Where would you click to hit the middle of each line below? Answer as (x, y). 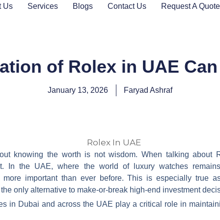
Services (42, 6)
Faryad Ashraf (148, 90)
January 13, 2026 (78, 90)
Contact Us (127, 6)
